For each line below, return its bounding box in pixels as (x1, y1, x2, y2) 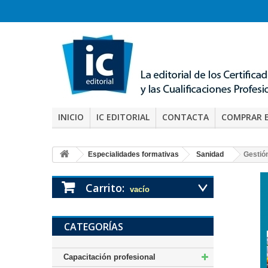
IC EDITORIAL (96, 111, 150, 123)
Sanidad (196, 150, 224, 159)
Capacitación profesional (63, 252, 156, 261)
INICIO (58, 111, 84, 123)
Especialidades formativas (88, 150, 179, 159)
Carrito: (86, 181, 124, 195)
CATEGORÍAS (64, 220, 123, 233)
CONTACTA (162, 111, 209, 123)
